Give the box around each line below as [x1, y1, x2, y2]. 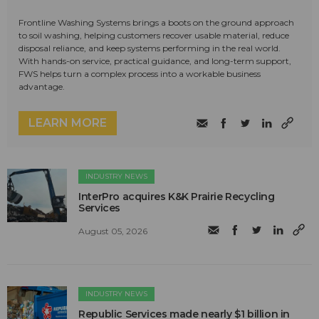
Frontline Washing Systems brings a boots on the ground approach [19, 17, 294, 28]
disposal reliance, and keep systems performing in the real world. [19, 43, 281, 54]
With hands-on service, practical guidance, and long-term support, [19, 56, 291, 67]
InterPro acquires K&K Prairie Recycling [78, 190, 275, 204]
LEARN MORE [28, 116, 107, 130]
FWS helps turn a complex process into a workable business [19, 68, 261, 80]
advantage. [19, 81, 65, 93]
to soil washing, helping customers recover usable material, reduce [19, 30, 289, 41]
